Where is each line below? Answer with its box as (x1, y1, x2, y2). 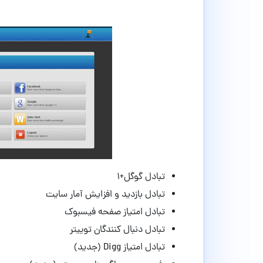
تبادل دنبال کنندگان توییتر (70, 223, 165, 237)
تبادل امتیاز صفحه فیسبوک (65, 205, 165, 220)
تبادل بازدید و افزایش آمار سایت (46, 188, 165, 202)
